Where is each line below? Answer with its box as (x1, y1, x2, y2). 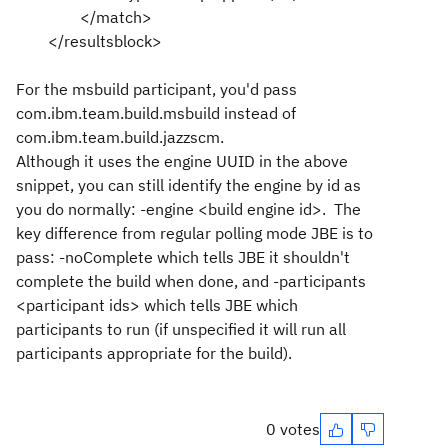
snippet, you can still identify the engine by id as (16, 175, 361, 195)
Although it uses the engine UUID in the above (16, 151, 348, 171)
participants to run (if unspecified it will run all (16, 319, 346, 339)
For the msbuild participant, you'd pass (16, 79, 297, 99)
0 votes (266, 419, 320, 439)
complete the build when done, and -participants (16, 271, 366, 291)
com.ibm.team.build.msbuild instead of (16, 103, 296, 123)
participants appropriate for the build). (16, 343, 292, 363)
